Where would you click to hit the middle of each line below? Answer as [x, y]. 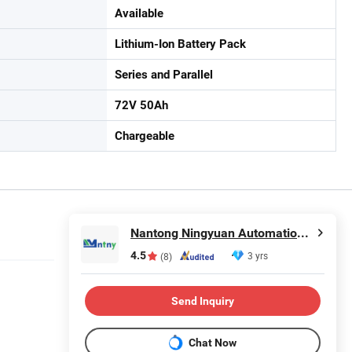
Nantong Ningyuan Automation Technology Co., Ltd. [303, 233]
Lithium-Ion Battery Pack [180, 44]
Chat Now [213, 342]
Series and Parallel [164, 75]
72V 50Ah [141, 105]
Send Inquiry [203, 301]
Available [139, 13]
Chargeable [145, 136]
